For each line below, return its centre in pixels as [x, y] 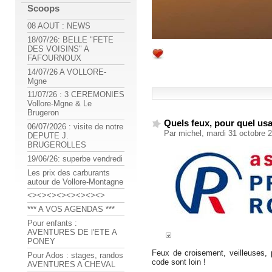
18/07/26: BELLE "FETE [70, 39]
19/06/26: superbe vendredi [75, 158]
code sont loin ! [179, 262]
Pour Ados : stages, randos [75, 255]
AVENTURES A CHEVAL [71, 264]
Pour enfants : [52, 223]
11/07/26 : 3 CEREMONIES [76, 95]
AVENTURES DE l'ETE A [72, 232]
